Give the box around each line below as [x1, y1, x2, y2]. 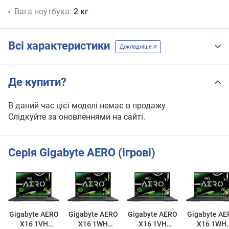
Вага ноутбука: [14, 6, 72, 16]
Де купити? [8, 75, 66, 88]
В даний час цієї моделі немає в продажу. [8, 100, 167, 110]
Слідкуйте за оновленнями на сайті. [8, 111, 145, 122]
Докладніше [120, 43, 153, 51]
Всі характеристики [8, 39, 115, 53]
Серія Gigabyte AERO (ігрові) [8, 146, 155, 159]
